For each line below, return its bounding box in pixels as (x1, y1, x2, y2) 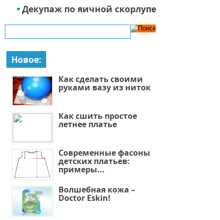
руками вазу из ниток (58, 82, 151, 93)
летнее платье (58, 118, 117, 130)
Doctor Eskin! (58, 192, 110, 203)
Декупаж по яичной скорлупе (22, 2, 156, 15)
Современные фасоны (58, 147, 150, 158)
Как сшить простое (58, 110, 137, 121)
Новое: (11, 53, 41, 65)
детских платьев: (58, 155, 130, 166)
